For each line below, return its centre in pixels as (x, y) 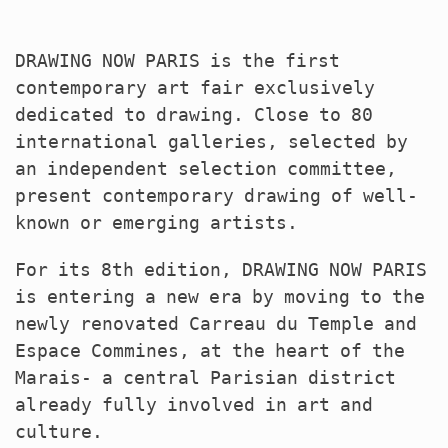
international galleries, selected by (211, 141)
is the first (270, 60)
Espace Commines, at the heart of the (210, 350)
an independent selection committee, (206, 168)
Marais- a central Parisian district (205, 377)
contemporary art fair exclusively (195, 87)
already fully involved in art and (194, 404)
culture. (59, 431)
